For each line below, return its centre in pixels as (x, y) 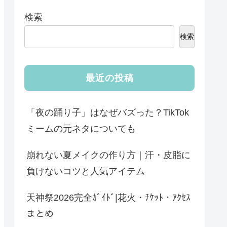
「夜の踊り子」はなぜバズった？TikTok (108, 112)
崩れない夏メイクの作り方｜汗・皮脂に (108, 155)
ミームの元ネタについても (81, 128)
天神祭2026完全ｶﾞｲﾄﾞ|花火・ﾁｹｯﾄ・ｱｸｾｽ (108, 197)
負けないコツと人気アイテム (86, 171)
